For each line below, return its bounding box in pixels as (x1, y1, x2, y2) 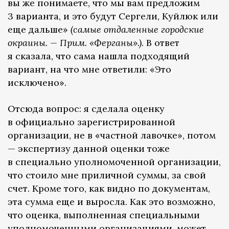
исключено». (8, 77, 66, 89)
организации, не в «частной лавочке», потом (8, 129, 216, 142)
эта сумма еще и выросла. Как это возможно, (8, 196, 215, 208)
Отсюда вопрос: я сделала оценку (8, 103, 165, 115)
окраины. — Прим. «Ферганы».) (8, 37, 142, 49)
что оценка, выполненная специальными (8, 209, 200, 221)
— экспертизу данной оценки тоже (8, 143, 170, 155)
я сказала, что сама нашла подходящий (8, 50, 190, 62)
